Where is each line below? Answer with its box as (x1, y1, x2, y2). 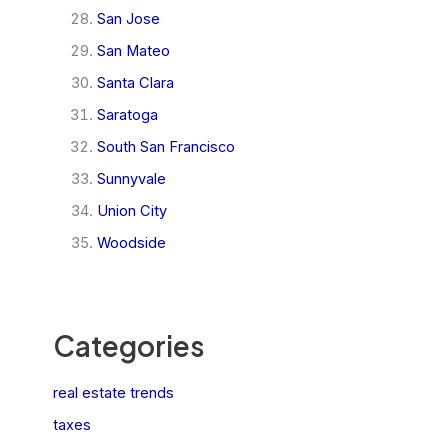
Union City (96, 201, 167, 220)
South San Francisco (96, 138, 235, 157)
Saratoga (96, 106, 158, 125)
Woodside (96, 233, 166, 252)
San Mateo (96, 42, 170, 61)
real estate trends (52, 383, 174, 402)
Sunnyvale (96, 169, 166, 188)
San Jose (96, 10, 160, 29)
